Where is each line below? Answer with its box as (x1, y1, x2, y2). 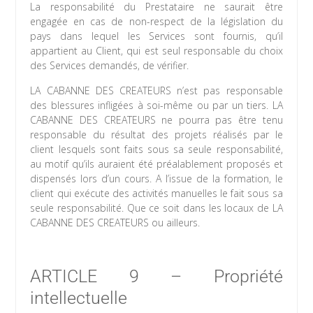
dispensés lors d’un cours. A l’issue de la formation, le (30, 172, 283, 186)
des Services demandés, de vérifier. (30, 59, 189, 73)
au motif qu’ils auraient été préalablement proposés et (30, 157, 283, 171)
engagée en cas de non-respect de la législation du (30, 15, 283, 29)
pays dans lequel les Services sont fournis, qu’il (30, 29, 283, 43)
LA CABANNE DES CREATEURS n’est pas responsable (30, 84, 283, 98)
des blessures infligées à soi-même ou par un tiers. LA (30, 99, 283, 112)
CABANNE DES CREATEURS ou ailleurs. (30, 216, 201, 230)
